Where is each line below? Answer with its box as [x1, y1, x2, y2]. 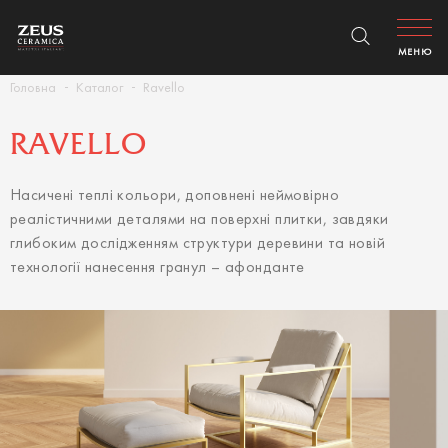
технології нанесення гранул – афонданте [10, 260, 305, 276]
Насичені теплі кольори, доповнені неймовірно [10, 188, 340, 204]
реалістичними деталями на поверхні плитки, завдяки [10, 212, 389, 228]
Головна [10, 82, 56, 95]
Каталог [76, 82, 123, 95]
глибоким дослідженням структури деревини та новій [10, 236, 386, 252]
